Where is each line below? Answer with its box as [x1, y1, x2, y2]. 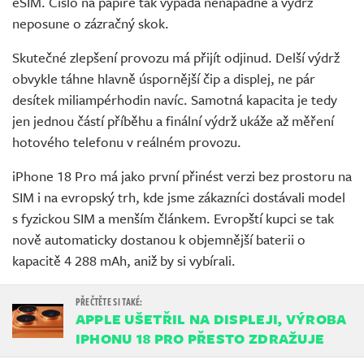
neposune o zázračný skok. [12, 13, 169, 34]
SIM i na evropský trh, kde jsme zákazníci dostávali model [12, 187, 345, 208]
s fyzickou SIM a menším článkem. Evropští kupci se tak [12, 208, 334, 229]
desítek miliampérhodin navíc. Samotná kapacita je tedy [12, 89, 337, 110]
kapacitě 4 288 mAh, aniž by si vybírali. [12, 250, 236, 271]
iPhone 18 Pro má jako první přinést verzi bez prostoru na [12, 166, 352, 187]
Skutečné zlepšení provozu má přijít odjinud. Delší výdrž [12, 47, 340, 68]
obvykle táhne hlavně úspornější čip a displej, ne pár [12, 68, 315, 89]
